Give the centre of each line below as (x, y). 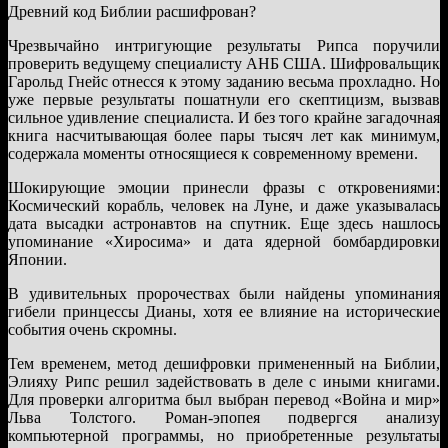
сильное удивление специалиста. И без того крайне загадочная (224, 117)
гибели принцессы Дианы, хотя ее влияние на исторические (224, 311)
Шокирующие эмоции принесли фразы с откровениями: (224, 187)
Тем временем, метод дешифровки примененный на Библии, (224, 363)
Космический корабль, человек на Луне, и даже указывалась (224, 205)
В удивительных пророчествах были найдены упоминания (224, 293)
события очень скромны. (92, 329)
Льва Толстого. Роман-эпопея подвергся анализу (224, 417)
